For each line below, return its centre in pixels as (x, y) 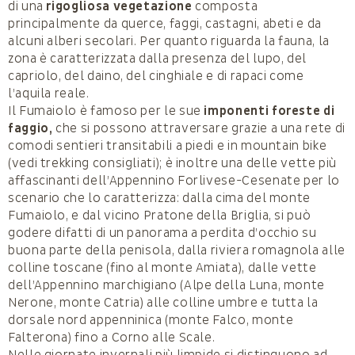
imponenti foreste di (269, 111)
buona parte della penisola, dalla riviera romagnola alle (177, 251)
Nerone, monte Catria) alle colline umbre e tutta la (163, 303)
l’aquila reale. (49, 94)
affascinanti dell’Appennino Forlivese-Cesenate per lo (174, 181)
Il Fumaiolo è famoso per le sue (106, 111)
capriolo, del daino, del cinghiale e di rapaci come (156, 76)
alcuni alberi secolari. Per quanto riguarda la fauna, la (169, 42)
